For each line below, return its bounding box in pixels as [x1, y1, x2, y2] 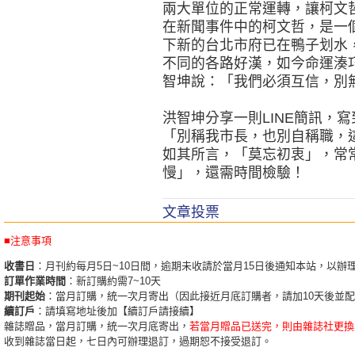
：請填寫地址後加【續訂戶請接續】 [35, 305, 200, 317]
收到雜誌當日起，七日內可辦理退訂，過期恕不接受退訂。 [4, 335, 272, 347]
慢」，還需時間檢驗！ [162, 165, 305, 181]
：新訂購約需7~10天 [66, 275, 161, 287]
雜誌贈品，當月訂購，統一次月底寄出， [4, 320, 189, 332]
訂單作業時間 [4, 275, 66, 287]
